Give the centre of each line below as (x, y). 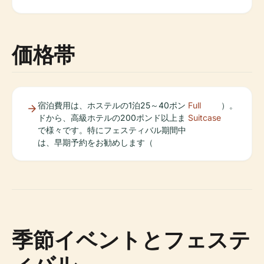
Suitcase (204, 118)
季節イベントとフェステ (131, 240)
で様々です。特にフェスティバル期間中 (112, 130)
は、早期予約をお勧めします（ (95, 142)
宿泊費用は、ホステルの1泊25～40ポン (112, 105)
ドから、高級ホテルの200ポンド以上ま (112, 118)
